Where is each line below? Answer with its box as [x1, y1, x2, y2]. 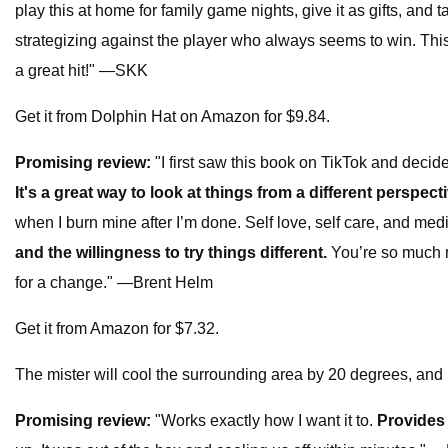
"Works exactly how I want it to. [151, 412, 377, 430]
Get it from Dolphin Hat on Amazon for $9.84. [15, 108, 330, 126]
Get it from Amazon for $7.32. [15, 320, 219, 338]
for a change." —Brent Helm [15, 274, 213, 292]
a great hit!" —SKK [15, 62, 148, 80]
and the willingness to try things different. [15, 244, 331, 262]
